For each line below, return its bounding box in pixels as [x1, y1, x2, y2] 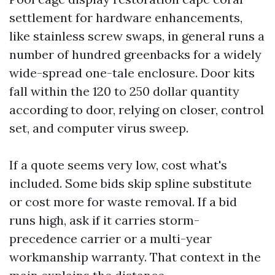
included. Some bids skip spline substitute [9, 176, 252, 191]
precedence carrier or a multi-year [9, 231, 212, 246]
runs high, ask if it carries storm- [9, 212, 199, 228]
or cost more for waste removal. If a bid [9, 194, 237, 209]
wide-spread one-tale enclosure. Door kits [9, 65, 255, 80]
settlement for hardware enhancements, [9, 10, 242, 25]
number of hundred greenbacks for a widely [9, 47, 261, 62]
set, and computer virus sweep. [9, 120, 188, 136]
